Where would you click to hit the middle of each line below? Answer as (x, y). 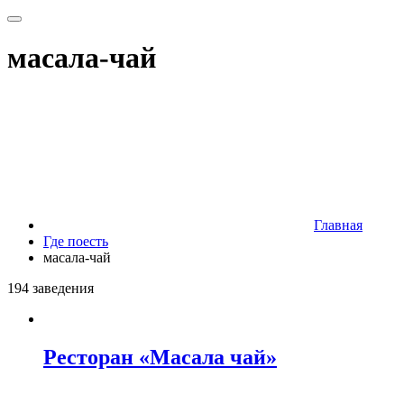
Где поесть (76, 241)
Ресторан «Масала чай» (160, 357)
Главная (338, 225)
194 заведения (50, 288)
